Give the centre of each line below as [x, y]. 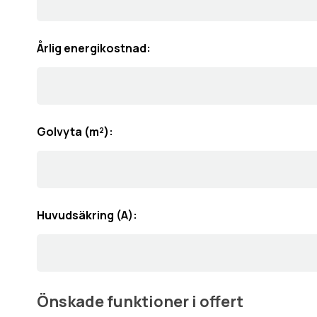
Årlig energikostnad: [94, 48]
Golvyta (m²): [75, 131]
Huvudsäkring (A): [87, 215]
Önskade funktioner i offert [140, 301]
